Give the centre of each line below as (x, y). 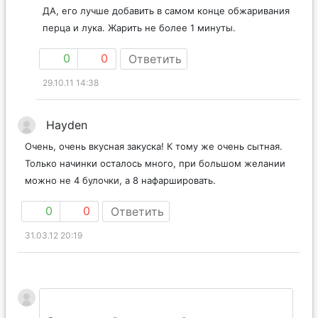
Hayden (67, 125)
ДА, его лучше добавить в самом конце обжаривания (166, 10)
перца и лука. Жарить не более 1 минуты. (139, 27)
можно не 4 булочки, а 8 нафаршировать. (120, 180)
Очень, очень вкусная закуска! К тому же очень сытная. (154, 146)
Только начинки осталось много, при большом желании (155, 163)
